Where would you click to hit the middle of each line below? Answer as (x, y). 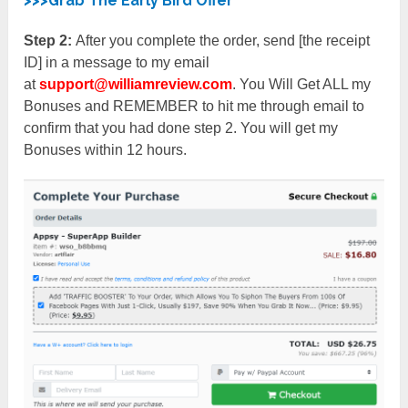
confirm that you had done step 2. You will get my (181, 128)
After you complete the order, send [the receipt (221, 41)
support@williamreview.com (136, 85)
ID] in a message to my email (117, 63)
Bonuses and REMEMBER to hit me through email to (194, 107)
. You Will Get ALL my (302, 85)
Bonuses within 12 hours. (106, 150)
